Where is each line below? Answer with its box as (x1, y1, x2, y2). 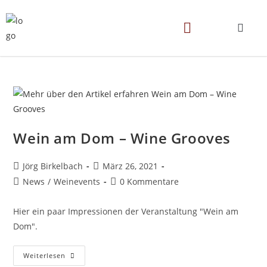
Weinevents (54, 176, 101, 187)
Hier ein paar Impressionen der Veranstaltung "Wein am (13, 206, 239, 217)
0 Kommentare (120, 176, 179, 187)
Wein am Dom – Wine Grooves (13, 128, 231, 148)
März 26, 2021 (103, 160, 159, 172)
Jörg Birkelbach (23, 160, 83, 172)
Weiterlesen (23, 251, 66, 260)
